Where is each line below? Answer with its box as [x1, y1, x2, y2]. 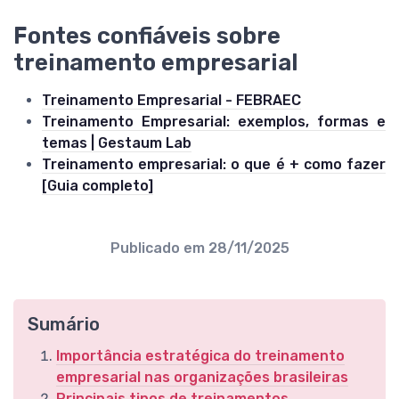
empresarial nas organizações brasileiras [56, 368, 348, 386]
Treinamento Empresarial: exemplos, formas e [42, 112, 386, 130]
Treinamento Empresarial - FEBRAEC [42, 91, 301, 109]
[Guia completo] [42, 176, 153, 194]
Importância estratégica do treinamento [56, 346, 345, 364]
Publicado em [110, 239, 208, 256]
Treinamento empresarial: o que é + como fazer [42, 155, 386, 173]
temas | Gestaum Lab [42, 134, 191, 151]
